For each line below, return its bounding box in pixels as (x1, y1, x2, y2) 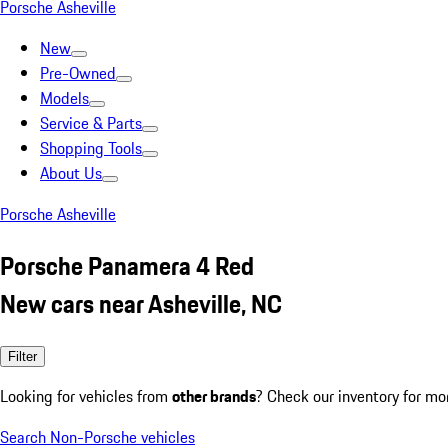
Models (40, 86, 89, 110)
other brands (172, 383, 256, 408)
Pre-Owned (40, 61, 116, 85)
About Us (40, 161, 102, 185)
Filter (8, 348, 37, 364)
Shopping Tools (40, 136, 142, 160)
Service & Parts (40, 111, 142, 135)
